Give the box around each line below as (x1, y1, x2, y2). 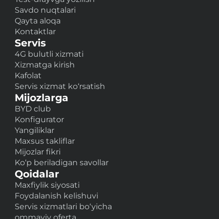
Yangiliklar (15, 125, 54, 135)
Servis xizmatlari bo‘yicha (15, 201, 112, 211)
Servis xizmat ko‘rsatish (15, 81, 105, 91)
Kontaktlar (15, 26, 56, 36)
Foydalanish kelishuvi (15, 191, 98, 200)
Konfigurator (15, 114, 64, 124)
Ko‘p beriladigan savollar (15, 157, 109, 167)
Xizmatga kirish (15, 60, 75, 69)
